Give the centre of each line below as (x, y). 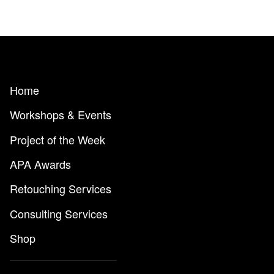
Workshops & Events (61, 115)
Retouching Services (61, 189)
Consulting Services (59, 213)
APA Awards (40, 164)
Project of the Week (57, 139)
